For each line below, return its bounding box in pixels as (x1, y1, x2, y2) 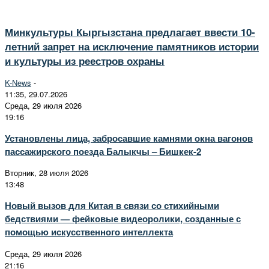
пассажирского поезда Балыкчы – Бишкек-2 (5, 145, 201, 159)
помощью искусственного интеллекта (5, 225, 173, 239)
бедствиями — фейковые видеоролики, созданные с (5, 212, 241, 226)
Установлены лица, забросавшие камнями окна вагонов (5, 131, 253, 145)
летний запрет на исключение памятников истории (5, 38, 259, 53)
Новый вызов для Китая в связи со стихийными (5, 199, 219, 213)
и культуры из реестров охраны (5, 53, 165, 68)
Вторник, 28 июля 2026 (5, 167, 88, 179)
